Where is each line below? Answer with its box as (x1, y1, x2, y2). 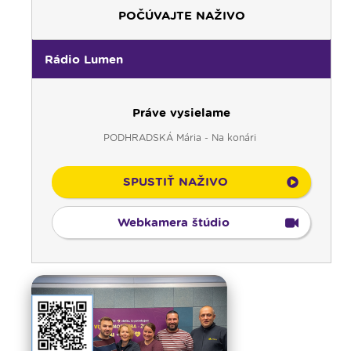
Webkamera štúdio (118, 215, 230, 230)
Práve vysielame (132, 106, 230, 121)
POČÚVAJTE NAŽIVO (118, 9, 245, 24)
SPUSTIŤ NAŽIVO (123, 175, 228, 190)
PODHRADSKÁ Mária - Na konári (103, 132, 259, 144)
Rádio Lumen (45, 52, 123, 67)
